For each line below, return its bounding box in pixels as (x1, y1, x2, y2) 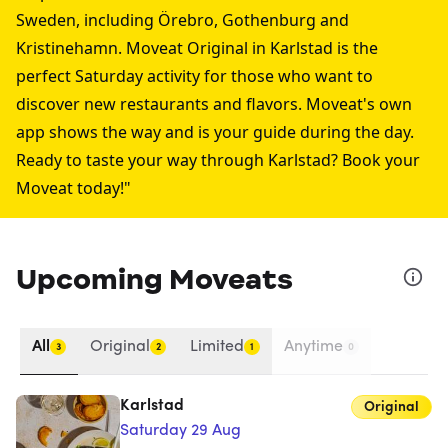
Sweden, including (16, 9, 158, 31)
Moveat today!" (16, 177, 131, 199)
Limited (190, 339, 244, 355)
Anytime (284, 339, 343, 355)
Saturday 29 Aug (120, 423, 241, 439)
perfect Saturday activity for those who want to (16, 65, 373, 87)
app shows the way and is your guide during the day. (16, 121, 414, 143)
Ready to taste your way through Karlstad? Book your (16, 149, 420, 171)
